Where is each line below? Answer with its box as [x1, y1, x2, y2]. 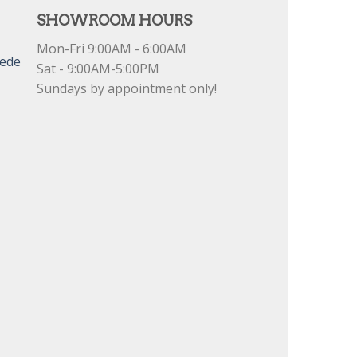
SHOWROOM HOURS [37, 11, 192, 29]
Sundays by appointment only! [37, 79, 217, 97]
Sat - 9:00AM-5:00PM [37, 59, 159, 77]
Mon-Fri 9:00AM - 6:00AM [37, 39, 186, 57]
